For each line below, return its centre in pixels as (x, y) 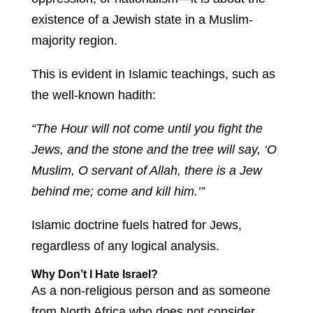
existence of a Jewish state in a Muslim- (142, 20)
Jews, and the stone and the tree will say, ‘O (154, 150)
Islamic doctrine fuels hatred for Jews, (136, 225)
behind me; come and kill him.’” (118, 192)
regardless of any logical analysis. (125, 246)
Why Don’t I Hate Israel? (94, 275)
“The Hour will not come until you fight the (147, 129)
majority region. (74, 41)
